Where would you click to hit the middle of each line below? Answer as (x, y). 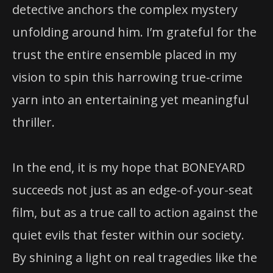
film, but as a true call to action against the (135, 213)
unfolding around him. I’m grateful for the (134, 32)
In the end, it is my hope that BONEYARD (129, 168)
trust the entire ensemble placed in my (124, 55)
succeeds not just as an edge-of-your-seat (133, 190)
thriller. (34, 122)
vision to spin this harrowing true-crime (127, 77)
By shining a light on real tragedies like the (135, 258)
